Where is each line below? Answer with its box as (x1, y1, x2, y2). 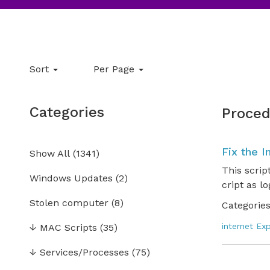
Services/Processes (39, 246, 129, 258)
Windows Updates (29, 172, 113, 184)
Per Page (93, 63, 137, 75)
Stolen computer (29, 197, 108, 209)
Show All (29, 148, 70, 159)
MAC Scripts (39, 222, 97, 233)
